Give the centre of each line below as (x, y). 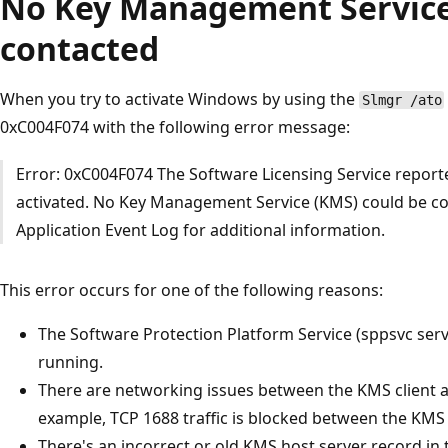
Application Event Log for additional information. (200, 230)
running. (70, 362)
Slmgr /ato (401, 99)
